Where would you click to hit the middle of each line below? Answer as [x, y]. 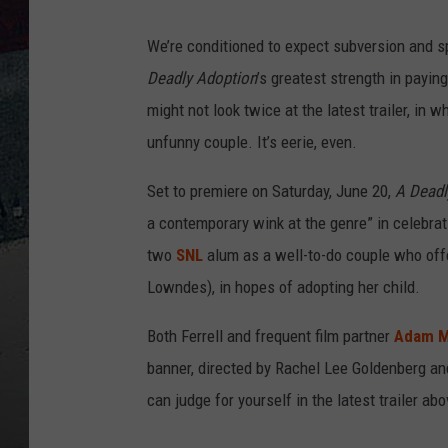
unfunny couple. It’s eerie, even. [252, 142]
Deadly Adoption [202, 78]
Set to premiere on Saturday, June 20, [271, 191]
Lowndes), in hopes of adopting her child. [283, 287]
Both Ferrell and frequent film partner [270, 336]
